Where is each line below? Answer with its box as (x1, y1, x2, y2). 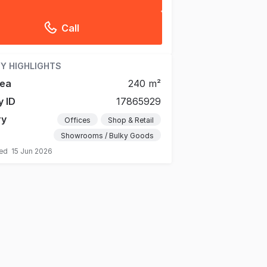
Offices (64, 115, 91, 125)
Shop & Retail (108, 115, 154, 125)
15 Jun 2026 (11, 146, 52, 156)
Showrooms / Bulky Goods (61, 131, 154, 140)
